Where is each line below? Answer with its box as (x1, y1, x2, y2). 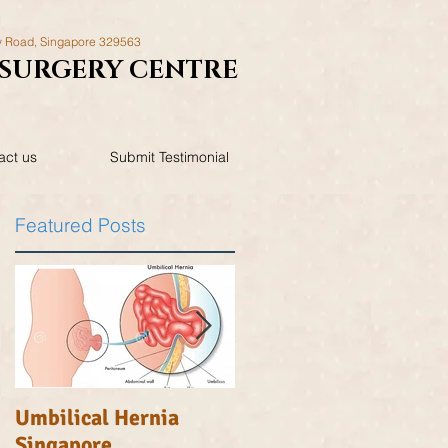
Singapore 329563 (39, 34, 141, 49)
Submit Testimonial (109, 148, 229, 166)
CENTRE (128, 54, 238, 87)
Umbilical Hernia (15, 404, 179, 431)
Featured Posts (15, 213, 146, 237)
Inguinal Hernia (235, 404, 385, 431)
